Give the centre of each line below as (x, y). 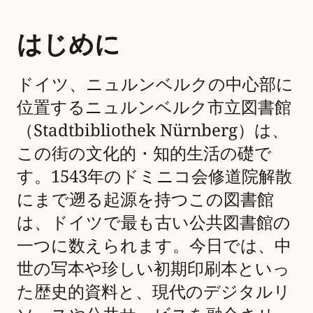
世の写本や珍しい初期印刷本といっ (153, 268)
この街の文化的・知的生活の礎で (144, 152)
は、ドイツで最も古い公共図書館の (154, 221)
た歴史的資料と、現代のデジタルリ (154, 291)
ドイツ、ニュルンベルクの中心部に (155, 83)
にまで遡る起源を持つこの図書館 (145, 198)
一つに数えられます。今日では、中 (154, 245)
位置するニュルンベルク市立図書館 (154, 106)
